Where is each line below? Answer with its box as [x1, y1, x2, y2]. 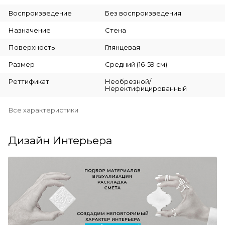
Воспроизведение [9, 9, 72, 17]
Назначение [9, 26, 51, 34]
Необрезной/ [104, 77, 151, 85]
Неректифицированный [104, 84, 187, 92]
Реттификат [9, 77, 49, 85]
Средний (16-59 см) [104, 60, 167, 68]
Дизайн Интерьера [8, 134, 112, 147]
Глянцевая [104, 43, 140, 51]
